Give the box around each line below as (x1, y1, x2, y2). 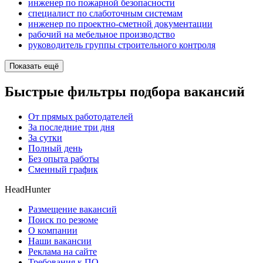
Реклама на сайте (28, 246, 97, 257)
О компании (28, 225, 77, 235)
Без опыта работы (28, 153, 99, 164)
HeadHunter (5, 184, 50, 194)
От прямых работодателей (28, 111, 133, 122)
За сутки (28, 132, 62, 143)
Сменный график (28, 164, 98, 174)
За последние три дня (28, 122, 114, 132)
